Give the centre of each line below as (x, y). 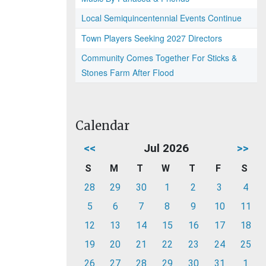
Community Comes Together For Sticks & (159, 58)
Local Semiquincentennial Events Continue (161, 18)
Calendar (102, 126)
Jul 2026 (166, 148)
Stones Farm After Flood (128, 72)
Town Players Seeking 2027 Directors (152, 38)
